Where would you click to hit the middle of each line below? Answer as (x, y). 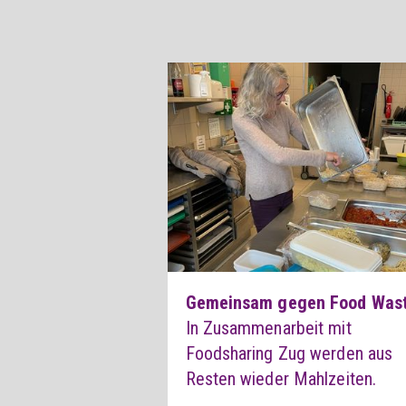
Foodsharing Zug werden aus (289, 354)
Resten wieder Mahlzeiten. (281, 379)
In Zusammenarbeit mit (268, 329)
